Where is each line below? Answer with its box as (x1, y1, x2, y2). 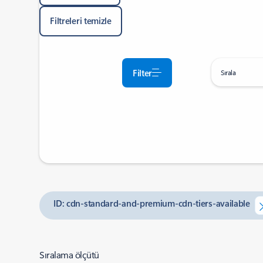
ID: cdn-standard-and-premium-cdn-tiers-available (53, 197, 250, 209)
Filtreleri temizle (50, 15, 112, 26)
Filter (132, 67, 152, 79)
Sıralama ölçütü (39, 248, 100, 261)
